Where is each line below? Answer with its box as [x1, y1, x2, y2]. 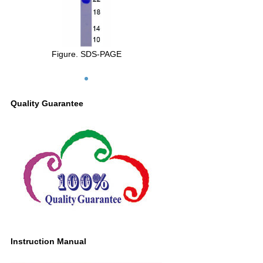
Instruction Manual [11, 236, 86, 246]
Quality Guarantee [11, 99, 83, 109]
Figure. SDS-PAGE [51, 49, 122, 59]
